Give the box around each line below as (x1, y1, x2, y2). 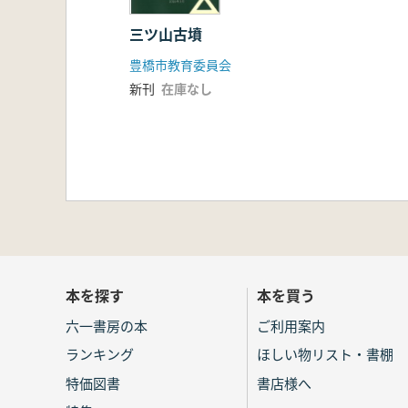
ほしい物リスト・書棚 (257, 344, 393, 364)
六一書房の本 (66, 315, 148, 335)
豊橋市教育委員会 (129, 56, 231, 75)
